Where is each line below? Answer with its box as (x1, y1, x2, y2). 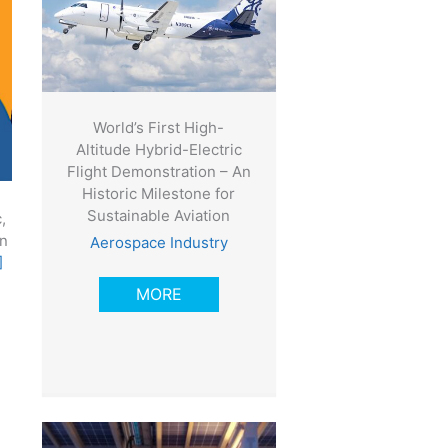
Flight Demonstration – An (66, 162, 251, 182)
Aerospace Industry (89, 233, 228, 253)
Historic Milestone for (82, 184, 236, 204)
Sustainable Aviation (87, 206, 231, 226)
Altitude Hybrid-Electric (75, 140, 242, 160)
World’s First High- (93, 118, 225, 138)
